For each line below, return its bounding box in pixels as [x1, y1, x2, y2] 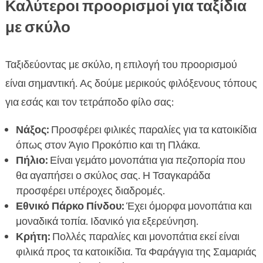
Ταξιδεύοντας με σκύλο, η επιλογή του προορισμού [5, 58, 237, 72]
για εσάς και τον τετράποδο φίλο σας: [5, 95, 174, 110]
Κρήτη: [15, 230, 50, 244]
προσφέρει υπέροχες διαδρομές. [15, 184, 165, 198]
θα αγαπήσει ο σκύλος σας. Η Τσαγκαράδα [15, 168, 210, 183]
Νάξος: [15, 123, 49, 137]
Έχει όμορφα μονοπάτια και [123, 199, 252, 214]
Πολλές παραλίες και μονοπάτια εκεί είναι [49, 230, 240, 244]
